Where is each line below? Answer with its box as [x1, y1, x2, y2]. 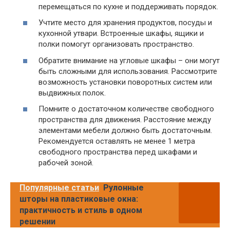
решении [20, 217, 55, 227]
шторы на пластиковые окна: [20, 194, 138, 204]
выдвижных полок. [39, 88, 106, 98]
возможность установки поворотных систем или [39, 77, 212, 87]
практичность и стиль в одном [20, 205, 142, 216]
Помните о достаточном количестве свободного [39, 104, 214, 114]
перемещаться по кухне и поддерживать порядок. [39, 2, 218, 11]
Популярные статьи [20, 183, 99, 193]
